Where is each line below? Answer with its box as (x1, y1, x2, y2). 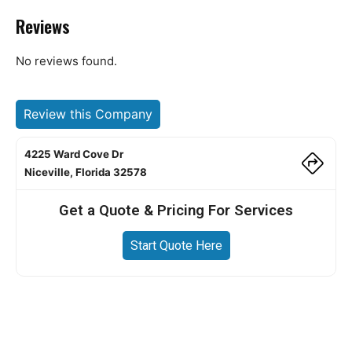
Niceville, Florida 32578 (24, 166, 147, 178)
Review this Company (24, 106, 152, 122)
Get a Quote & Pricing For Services (59, 202, 293, 219)
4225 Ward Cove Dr (24, 148, 123, 160)
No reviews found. (16, 53, 117, 68)
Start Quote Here (130, 238, 222, 253)
